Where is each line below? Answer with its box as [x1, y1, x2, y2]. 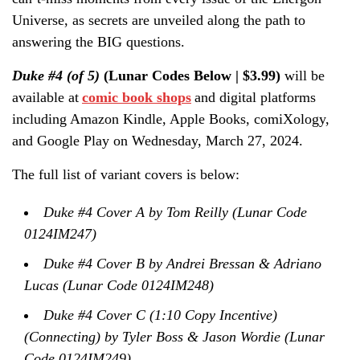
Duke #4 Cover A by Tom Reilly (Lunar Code [43, 203, 307, 220]
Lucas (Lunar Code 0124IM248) [24, 276, 218, 293]
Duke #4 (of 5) [12, 67, 104, 84]
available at [12, 88, 82, 105]
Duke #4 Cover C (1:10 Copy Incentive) [43, 306, 277, 323]
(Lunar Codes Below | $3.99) [104, 67, 284, 84]
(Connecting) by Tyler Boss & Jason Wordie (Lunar [24, 328, 325, 345]
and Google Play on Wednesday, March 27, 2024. [12, 132, 303, 149]
